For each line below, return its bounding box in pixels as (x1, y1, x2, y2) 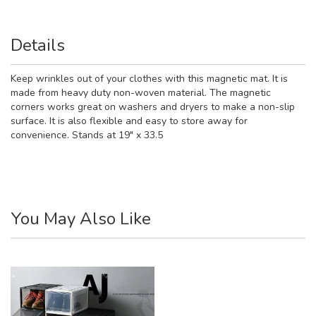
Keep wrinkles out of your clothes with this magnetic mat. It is (11, 71, 288, 85)
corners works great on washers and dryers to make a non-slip (11, 99, 295, 114)
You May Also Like (11, 207, 151, 230)
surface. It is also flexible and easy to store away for (11, 114, 248, 128)
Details (11, 33, 65, 56)
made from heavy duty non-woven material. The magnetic (11, 85, 271, 99)
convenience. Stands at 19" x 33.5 (11, 128, 163, 142)
